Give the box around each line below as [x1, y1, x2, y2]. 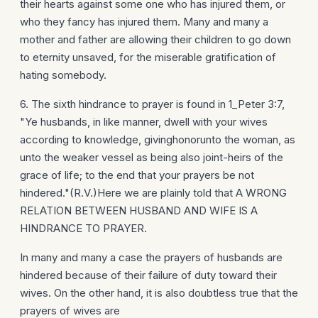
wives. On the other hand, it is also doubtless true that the [20, 286, 298, 300]
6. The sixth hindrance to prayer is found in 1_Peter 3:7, [20, 97, 285, 111]
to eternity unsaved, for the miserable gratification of [20, 50, 276, 64]
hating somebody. [20, 68, 106, 82]
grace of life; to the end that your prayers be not [20, 168, 254, 182]
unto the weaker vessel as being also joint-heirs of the [20, 150, 283, 164]
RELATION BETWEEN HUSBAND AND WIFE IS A [20, 204, 258, 217]
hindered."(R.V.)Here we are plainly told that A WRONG [20, 186, 287, 199]
